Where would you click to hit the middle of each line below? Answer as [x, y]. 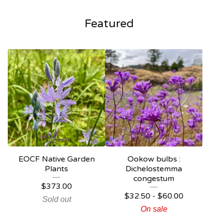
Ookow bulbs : [154, 159]
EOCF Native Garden [56, 159]
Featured [109, 23]
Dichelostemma [154, 169]
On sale [154, 209]
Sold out [56, 199]
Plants [56, 169]
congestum [154, 178]
